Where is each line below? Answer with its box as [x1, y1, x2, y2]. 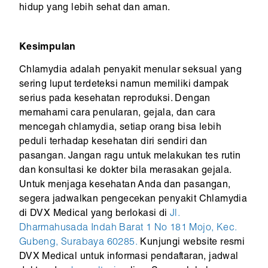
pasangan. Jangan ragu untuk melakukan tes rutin [19, 151, 241, 162]
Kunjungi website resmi [138, 237, 245, 248]
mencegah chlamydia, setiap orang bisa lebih [19, 123, 221, 133]
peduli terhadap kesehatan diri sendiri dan [19, 137, 208, 147]
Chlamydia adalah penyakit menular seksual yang [19, 65, 242, 75]
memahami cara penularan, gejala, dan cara [19, 108, 216, 118]
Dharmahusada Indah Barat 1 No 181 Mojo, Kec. [19, 223, 237, 233]
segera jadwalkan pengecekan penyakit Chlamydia [19, 194, 248, 205]
